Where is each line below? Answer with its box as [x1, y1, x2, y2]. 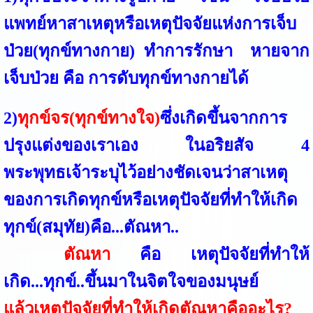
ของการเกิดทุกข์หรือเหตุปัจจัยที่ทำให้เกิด [3, 190, 298, 209]
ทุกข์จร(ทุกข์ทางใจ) [17, 108, 160, 127]
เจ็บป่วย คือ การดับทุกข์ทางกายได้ [3, 68, 249, 87]
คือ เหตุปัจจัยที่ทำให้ [110, 245, 310, 263]
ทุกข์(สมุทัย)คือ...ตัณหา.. [3, 217, 183, 236]
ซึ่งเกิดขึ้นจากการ [159, 108, 287, 127]
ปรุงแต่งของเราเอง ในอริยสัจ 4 [3, 136, 310, 154]
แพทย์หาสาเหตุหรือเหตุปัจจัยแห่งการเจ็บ [3, 14, 296, 33]
